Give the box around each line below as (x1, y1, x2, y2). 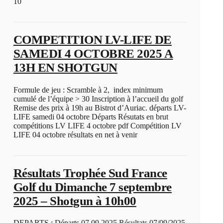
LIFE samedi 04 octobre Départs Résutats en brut (13, 112, 168, 121)
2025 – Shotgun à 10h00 (13, 194, 136, 208)
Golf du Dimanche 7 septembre (13, 180, 172, 194)
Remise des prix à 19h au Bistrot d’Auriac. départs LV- (13, 103, 186, 112)
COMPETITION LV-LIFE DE (13, 33, 172, 47)
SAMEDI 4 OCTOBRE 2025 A (13, 47, 173, 61)
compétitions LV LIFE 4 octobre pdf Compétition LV (13, 121, 182, 130)
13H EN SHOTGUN (13, 61, 117, 75)
